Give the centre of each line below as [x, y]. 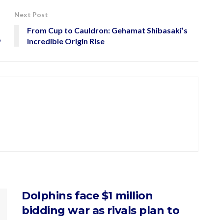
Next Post [31, 15]
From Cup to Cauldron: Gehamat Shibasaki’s [107, 30]
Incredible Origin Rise [66, 41]
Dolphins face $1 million [87, 196]
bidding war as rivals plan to [101, 211]
